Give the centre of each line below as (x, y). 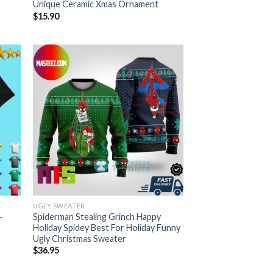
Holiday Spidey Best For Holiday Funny (107, 227)
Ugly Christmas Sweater (80, 238)
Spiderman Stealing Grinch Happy (97, 216)
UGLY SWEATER (59, 205)
